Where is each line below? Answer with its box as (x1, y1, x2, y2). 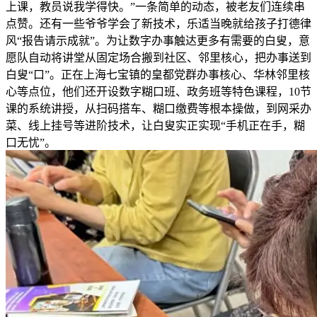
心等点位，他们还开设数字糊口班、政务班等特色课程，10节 (6, 85, 311, 98)
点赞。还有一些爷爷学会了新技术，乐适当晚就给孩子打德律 (6, 17, 311, 30)
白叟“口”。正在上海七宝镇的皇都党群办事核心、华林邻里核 (6, 68, 310, 81)
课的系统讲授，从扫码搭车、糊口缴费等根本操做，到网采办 (6, 102, 311, 115)
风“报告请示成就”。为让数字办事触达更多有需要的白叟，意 (6, 34, 310, 47)
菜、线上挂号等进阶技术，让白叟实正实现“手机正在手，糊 (6, 119, 305, 132)
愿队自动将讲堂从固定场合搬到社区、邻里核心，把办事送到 (6, 51, 311, 64)
